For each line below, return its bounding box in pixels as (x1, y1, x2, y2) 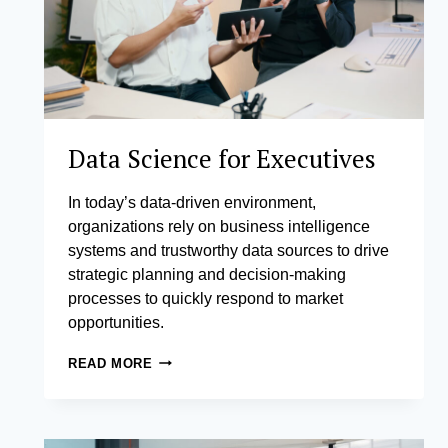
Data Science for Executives (68, 141, 376, 175)
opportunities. (68, 313, 164, 331)
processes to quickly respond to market (68, 289, 343, 307)
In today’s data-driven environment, (68, 193, 316, 211)
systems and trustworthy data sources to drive (68, 241, 389, 259)
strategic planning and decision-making (68, 265, 346, 283)
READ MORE (68, 355, 153, 371)
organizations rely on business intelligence (68, 217, 370, 235)
